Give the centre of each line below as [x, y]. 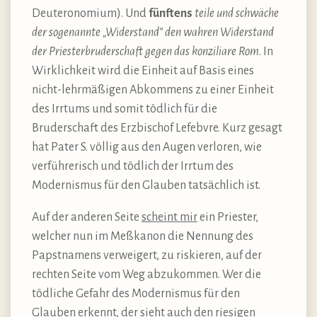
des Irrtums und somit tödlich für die [125, 109]
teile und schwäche [237, 13]
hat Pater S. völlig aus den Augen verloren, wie [147, 147]
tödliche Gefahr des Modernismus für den [136, 293]
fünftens [171, 13]
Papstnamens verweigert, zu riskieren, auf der [147, 255]
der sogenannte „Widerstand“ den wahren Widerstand [153, 32]
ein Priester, [228, 217]
